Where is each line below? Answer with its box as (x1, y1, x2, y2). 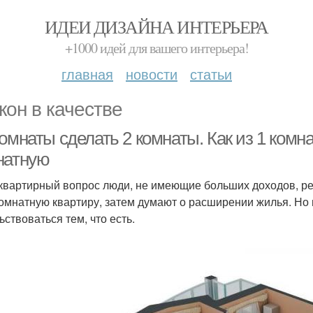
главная (61, 64, 113, 84)
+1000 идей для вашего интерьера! (64, 38, 249, 57)
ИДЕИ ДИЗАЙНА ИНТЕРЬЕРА (45, 15, 268, 38)
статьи (190, 64, 232, 84)
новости (126, 64, 177, 84)
